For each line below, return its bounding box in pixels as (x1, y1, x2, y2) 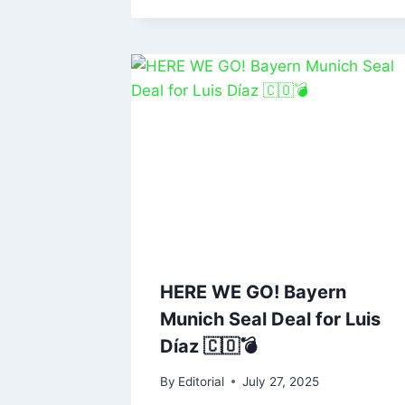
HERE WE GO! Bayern (160, 281, 346, 304)
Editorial (178, 373, 225, 389)
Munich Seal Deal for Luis (160, 308, 381, 331)
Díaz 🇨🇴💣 (160, 335, 257, 358)
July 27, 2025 (242, 373, 320, 389)
